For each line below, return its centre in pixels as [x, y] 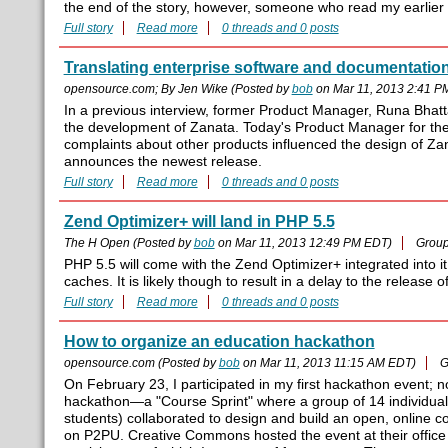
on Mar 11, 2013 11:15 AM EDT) [327, 363]
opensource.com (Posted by [141, 363]
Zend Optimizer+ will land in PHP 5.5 [199, 222]
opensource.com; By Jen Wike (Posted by [177, 89]
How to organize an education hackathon [219, 342]
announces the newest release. [162, 162]
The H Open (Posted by [128, 243]
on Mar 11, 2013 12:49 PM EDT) [303, 243]
